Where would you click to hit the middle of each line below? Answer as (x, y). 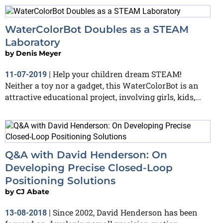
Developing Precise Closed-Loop (89, 167)
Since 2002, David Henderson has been (125, 212)
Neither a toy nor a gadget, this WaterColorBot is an (102, 85)
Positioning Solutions (60, 180)
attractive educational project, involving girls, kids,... (103, 97)
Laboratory (33, 42)
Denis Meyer (39, 53)
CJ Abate (33, 191)
